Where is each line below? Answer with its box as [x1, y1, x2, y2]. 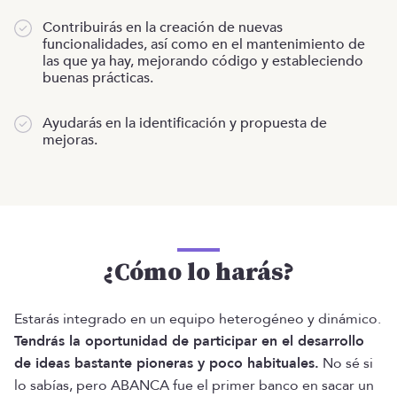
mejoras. [43, 130, 97, 151]
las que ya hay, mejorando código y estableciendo [43, 51, 363, 72]
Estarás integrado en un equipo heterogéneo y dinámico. [14, 309, 381, 330]
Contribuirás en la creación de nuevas [43, 18, 283, 38]
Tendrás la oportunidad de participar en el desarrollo [14, 331, 364, 352]
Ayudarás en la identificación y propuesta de [43, 113, 327, 134]
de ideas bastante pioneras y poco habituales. [14, 354, 319, 374]
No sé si [319, 354, 373, 374]
